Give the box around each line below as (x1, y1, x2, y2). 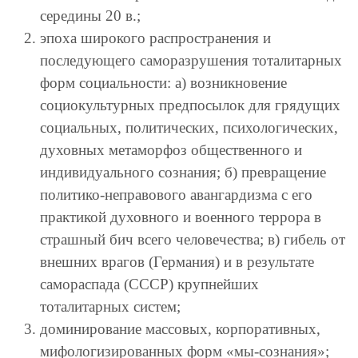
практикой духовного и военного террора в (40, 209, 321, 226)
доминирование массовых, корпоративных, (40, 320, 320, 338)
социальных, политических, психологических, (40, 119, 338, 137)
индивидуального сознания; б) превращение (40, 164, 326, 181)
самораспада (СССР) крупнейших (40, 276, 259, 293)
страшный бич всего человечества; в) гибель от (40, 231, 345, 249)
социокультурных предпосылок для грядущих (40, 97, 340, 114)
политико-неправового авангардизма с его (40, 186, 312, 204)
